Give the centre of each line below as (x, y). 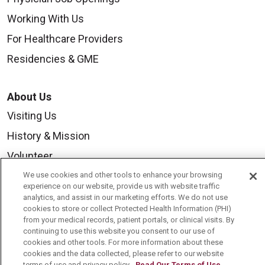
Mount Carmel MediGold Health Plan (91, 237)
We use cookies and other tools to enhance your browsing (123, 175)
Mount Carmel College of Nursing (85, 216)
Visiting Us (32, 116)
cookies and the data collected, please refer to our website (123, 253)
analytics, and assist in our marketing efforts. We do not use (125, 197)
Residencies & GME (53, 59)
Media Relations (44, 196)
